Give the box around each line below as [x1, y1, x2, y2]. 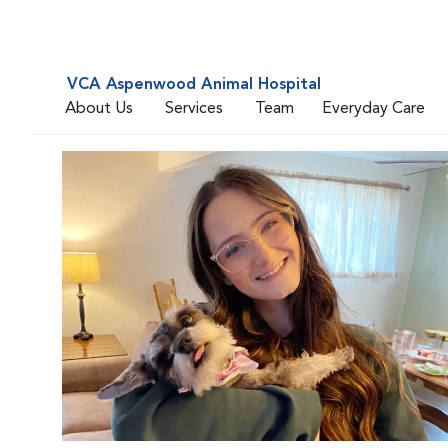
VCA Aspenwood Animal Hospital [67, 77, 321, 93]
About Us [65, 100, 133, 117]
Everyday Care [322, 100, 425, 117]
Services [165, 100, 223, 117]
